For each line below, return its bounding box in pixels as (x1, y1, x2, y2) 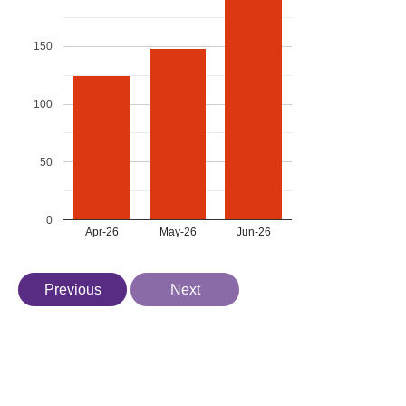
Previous (43, 280, 101, 297)
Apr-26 (84, 225, 119, 238)
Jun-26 (236, 225, 271, 238)
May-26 (159, 225, 197, 238)
